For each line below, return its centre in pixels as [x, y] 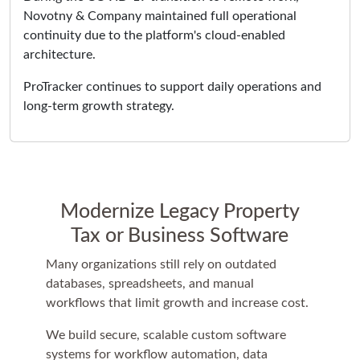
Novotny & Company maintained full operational [160, 16]
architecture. [59, 55]
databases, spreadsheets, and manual [150, 284]
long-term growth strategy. [99, 106]
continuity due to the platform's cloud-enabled [154, 36]
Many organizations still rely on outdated [162, 265]
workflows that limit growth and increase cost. [178, 303]
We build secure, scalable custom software [166, 335]
